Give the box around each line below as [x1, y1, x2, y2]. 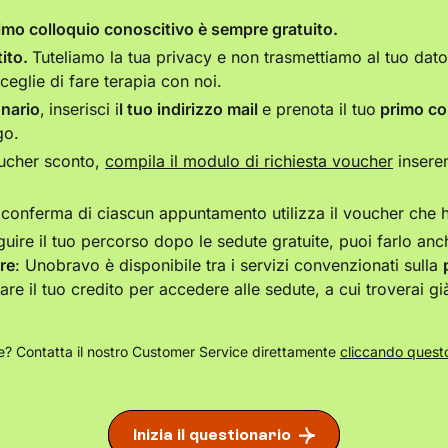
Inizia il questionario [133, 424, 291, 444]
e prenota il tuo [262, 99, 376, 120]
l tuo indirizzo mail [119, 99, 262, 120]
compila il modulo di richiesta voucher [105, 151, 393, 172]
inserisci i [49, 99, 119, 120]
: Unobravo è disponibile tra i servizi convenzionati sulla [15, 255, 443, 276]
